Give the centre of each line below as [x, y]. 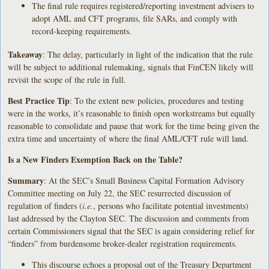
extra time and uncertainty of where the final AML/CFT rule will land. [128, 138]
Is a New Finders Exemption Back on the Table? [95, 159]
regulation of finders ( [45, 205]
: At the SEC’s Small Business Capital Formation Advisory [144, 180]
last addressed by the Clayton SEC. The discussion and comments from [129, 218]
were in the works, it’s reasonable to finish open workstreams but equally [132, 113]
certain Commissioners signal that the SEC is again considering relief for [131, 231]
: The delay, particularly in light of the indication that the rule [148, 54]
